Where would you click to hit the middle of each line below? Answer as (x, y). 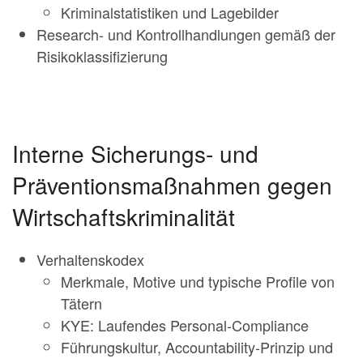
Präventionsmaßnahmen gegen (172, 184)
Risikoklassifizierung (102, 56)
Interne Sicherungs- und (135, 153)
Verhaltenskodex (90, 259)
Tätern (81, 303)
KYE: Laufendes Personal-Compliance (185, 325)
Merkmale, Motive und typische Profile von (198, 281)
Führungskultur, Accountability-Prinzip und (197, 346)
